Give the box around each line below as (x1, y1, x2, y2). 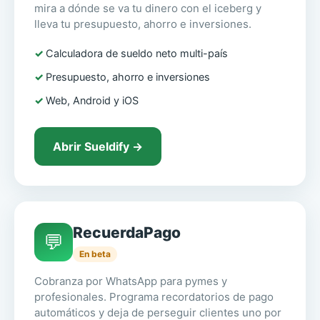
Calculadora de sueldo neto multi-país (46, 47, 228, 61)
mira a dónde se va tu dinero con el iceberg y (34, 1, 261, 16)
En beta (79, 249, 111, 260)
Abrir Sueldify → (53, 139, 143, 154)
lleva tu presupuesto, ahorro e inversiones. (34, 17, 251, 31)
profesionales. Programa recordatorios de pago (34, 290, 274, 304)
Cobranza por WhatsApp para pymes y (34, 274, 227, 289)
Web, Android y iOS (46, 94, 139, 108)
